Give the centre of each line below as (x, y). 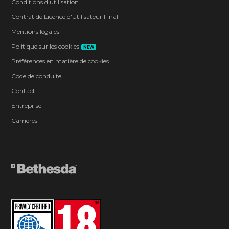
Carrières (25, 120)
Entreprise (27, 105)
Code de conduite (37, 76)
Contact (24, 90)
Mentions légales (36, 31)
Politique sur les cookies (45, 46)
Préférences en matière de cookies (60, 61)
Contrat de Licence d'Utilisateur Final (65, 16)
